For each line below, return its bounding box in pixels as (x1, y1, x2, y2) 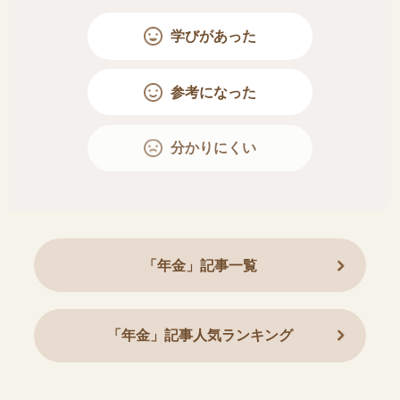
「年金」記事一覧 (142, 257, 257, 273)
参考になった (170, 84, 256, 100)
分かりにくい (170, 140, 256, 156)
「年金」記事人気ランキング (106, 328, 293, 344)
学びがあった (170, 28, 256, 44)
